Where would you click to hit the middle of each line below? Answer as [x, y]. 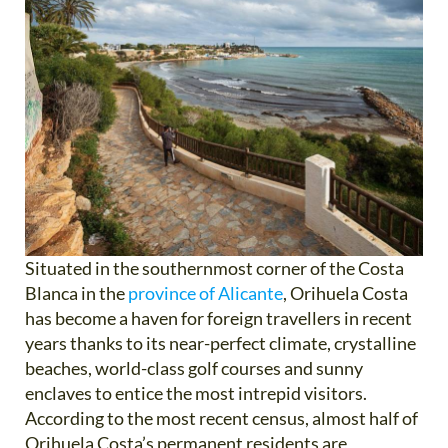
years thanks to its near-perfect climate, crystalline [220, 342]
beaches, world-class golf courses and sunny [194, 367]
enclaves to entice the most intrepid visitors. [196, 392]
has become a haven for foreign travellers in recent [218, 317]
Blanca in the [76, 292]
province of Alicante [205, 292]
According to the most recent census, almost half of [221, 417]
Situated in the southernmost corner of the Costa [214, 267]
